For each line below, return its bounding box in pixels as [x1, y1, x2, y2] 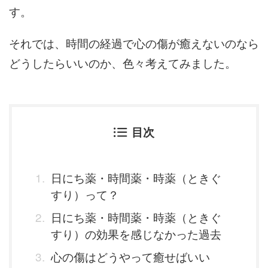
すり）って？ [51, 185, 119, 202]
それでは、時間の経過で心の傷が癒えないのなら [9, 34, 259, 51]
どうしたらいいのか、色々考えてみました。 [9, 54, 236, 71]
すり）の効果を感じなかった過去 [51, 225, 221, 242]
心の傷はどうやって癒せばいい [51, 248, 210, 264]
